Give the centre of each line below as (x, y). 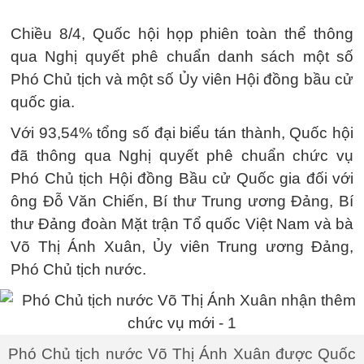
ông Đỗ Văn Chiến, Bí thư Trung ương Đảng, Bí (182, 201)
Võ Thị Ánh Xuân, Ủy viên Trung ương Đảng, (182, 247)
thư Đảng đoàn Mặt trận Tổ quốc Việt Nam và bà (182, 224)
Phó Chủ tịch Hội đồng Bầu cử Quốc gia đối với (182, 178)
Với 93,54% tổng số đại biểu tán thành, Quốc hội (182, 133)
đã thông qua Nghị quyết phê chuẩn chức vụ (182, 156)
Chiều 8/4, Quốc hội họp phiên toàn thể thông (182, 34)
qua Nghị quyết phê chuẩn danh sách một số (182, 56)
